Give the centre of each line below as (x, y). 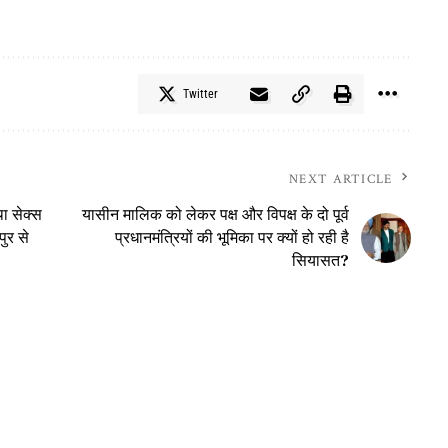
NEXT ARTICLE (341, 180)
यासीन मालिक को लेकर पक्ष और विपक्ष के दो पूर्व (215, 214)
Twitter (200, 94)
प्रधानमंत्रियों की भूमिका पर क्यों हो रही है (231, 237)
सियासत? (320, 260)
